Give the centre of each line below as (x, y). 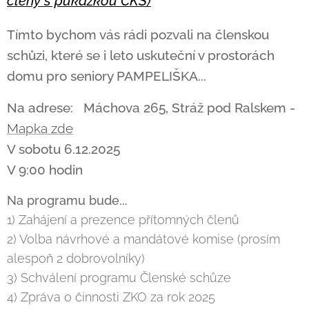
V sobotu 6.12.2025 (63, 149)
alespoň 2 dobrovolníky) (76, 258)
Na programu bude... (67, 200)
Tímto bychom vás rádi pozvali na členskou (138, 34)
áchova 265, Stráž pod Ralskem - (195, 108)
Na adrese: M (51, 108)
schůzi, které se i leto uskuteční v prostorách (141, 55)
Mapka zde (40, 128)
